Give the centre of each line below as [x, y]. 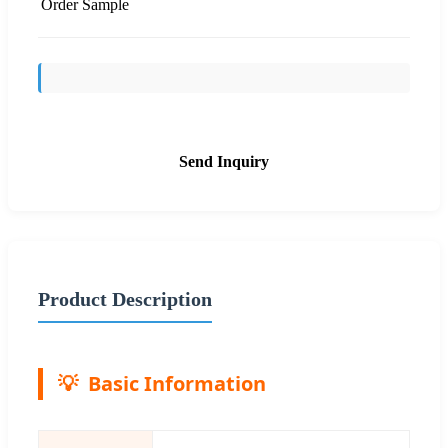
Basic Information [177, 383]
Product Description [125, 298]
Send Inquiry [224, 161]
